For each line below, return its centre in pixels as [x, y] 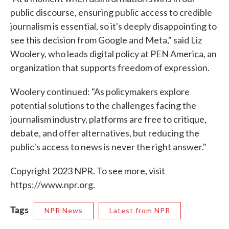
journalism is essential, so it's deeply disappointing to [113, 26]
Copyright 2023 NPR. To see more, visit [88, 171]
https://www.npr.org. [53, 185]
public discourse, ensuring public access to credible [111, 13]
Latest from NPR [140, 211]
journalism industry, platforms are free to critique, [108, 119]
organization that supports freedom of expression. [110, 68]
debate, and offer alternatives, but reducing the [105, 133]
